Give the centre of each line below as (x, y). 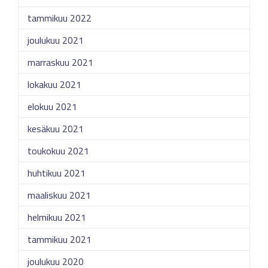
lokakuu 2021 (54, 84)
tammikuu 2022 (60, 18)
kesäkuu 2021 (56, 129)
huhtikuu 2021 (57, 173)
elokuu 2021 (52, 106)
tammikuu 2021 (60, 239)
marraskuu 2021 (60, 62)
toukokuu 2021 (58, 151)
